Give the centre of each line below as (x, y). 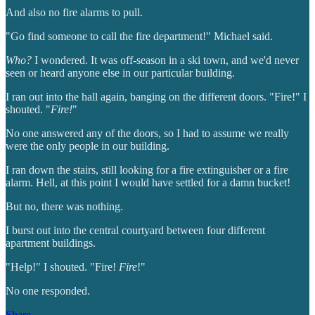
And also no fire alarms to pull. (74, 12)
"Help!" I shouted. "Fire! (62, 266)
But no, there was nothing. (64, 206)
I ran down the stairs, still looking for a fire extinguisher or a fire (147, 169)
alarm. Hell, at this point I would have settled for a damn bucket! (148, 182)
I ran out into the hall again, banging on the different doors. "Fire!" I (156, 96)
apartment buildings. (51, 243)
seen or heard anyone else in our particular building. (120, 72)
